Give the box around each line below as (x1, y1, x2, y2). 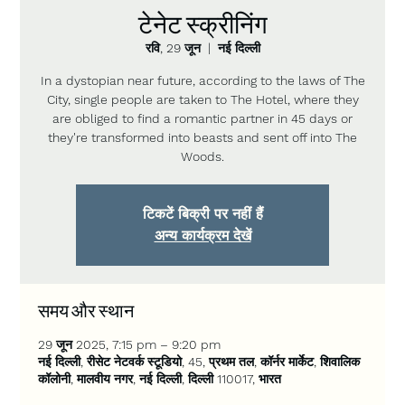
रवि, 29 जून (145, 40, 201, 55)
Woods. (181, 148, 224, 164)
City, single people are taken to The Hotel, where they (46, 91, 359, 107)
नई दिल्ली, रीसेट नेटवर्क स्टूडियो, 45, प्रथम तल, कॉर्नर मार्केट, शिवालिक (38, 353, 361, 369)
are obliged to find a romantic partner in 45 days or (52, 110, 353, 126)
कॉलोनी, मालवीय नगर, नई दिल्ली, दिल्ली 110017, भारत (38, 371, 282, 386)
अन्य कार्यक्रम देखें (154, 226, 251, 244)
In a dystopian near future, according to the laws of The (40, 72, 365, 88)
